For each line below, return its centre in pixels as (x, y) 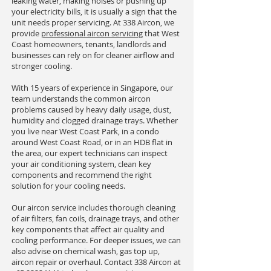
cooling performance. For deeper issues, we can (96, 240)
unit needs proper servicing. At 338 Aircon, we (93, 22)
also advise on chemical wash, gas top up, (86, 251)
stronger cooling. (42, 66)
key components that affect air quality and (88, 229)
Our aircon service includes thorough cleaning (93, 207)
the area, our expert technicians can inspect (90, 153)
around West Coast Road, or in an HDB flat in (92, 142)
